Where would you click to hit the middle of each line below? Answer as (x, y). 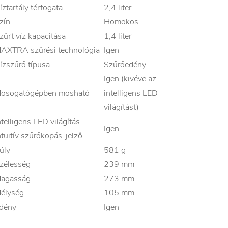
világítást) (121, 108)
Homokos (121, 22)
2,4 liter (118, 8)
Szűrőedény (125, 65)
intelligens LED (131, 93)
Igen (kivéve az (130, 79)
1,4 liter (118, 36)
